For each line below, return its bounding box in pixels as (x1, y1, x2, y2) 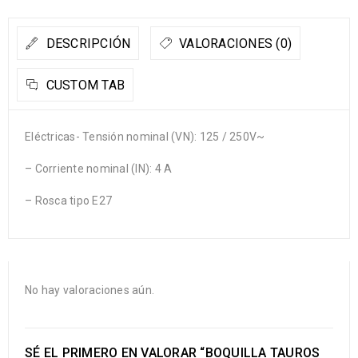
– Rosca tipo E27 (25, 194, 112, 208)
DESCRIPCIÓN (42, 36, 131, 52)
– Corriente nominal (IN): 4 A (25, 162, 173, 176)
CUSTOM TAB (42, 78, 125, 93)
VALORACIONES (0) (175, 36, 292, 52)
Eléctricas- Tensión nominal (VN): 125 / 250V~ (25, 130, 265, 144)
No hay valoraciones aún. (25, 284, 154, 297)
